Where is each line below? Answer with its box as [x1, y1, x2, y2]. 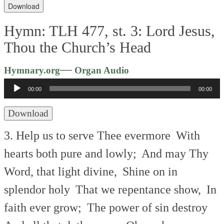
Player [128, 80, 160, 93]
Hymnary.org [4, 64, 60, 75]
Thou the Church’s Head [4, 38, 151, 55]
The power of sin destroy [84, 200, 210, 214]
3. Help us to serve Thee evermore [4, 128, 173, 142]
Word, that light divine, [4, 164, 120, 178]
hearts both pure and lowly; [4, 146, 139, 160]
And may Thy [139, 146, 209, 160]
